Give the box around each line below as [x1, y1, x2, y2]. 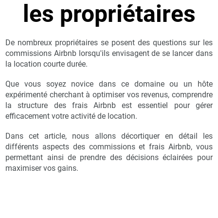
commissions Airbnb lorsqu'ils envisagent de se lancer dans [5, 48, 213, 58]
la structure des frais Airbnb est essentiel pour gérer [5, 100, 213, 110]
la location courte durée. [5, 59, 88, 69]
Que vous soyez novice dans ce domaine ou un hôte [5, 79, 213, 89]
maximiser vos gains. [5, 163, 79, 173]
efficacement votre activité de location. [5, 111, 138, 121]
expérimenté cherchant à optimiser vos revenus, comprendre [5, 90, 213, 99]
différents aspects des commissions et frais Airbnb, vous [5, 142, 213, 151]
